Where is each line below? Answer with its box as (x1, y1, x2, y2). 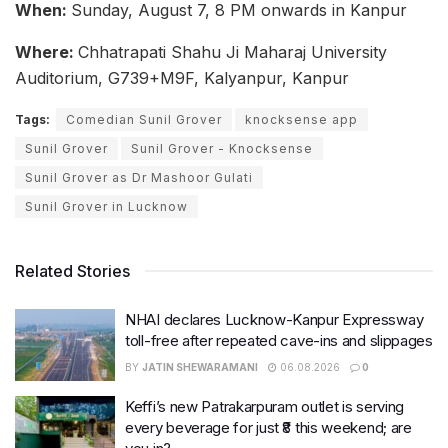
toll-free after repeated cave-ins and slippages (125, 331, 433, 351)
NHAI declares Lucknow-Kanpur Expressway (125, 310, 424, 330)
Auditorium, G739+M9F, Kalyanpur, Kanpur (15, 68, 349, 89)
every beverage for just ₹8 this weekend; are (125, 417, 412, 437)
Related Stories (15, 261, 130, 282)
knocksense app (245, 112, 358, 128)
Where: (15, 42, 78, 63)
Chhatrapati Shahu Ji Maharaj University (78, 42, 387, 63)
